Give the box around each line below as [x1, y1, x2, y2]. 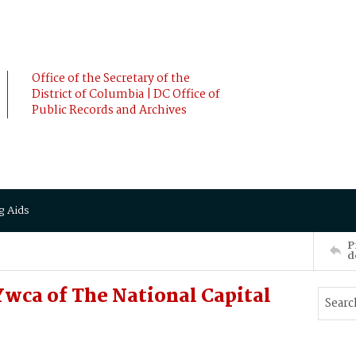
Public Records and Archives [32, 101, 187, 120]
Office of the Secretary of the [32, 69, 190, 88]
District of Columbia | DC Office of [32, 85, 220, 104]
